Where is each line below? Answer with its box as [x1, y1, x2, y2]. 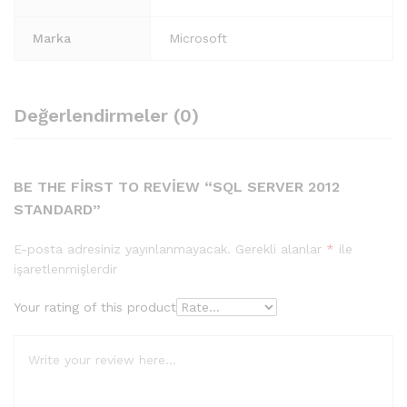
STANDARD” [14, 200, 101, 218]
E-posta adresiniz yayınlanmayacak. [14, 241, 231, 256]
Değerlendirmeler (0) [14, 104, 199, 126]
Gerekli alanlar [235, 241, 326, 256]
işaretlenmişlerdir [14, 261, 117, 276]
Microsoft [169, 30, 227, 45]
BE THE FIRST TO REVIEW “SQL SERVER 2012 [14, 177, 340, 195]
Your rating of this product [14, 299, 176, 314]
